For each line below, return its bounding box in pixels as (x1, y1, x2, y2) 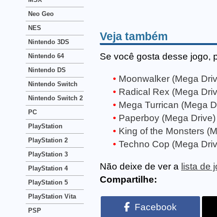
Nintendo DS (28, 66, 66, 74)
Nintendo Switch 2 (28, 94, 83, 102)
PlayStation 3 (28, 151, 68, 158)
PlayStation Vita (28, 193, 76, 200)
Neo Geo (28, 10, 54, 17)
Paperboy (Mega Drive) (118, 113, 216, 124)
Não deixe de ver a (100, 161, 181, 172)
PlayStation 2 (28, 137, 68, 144)
